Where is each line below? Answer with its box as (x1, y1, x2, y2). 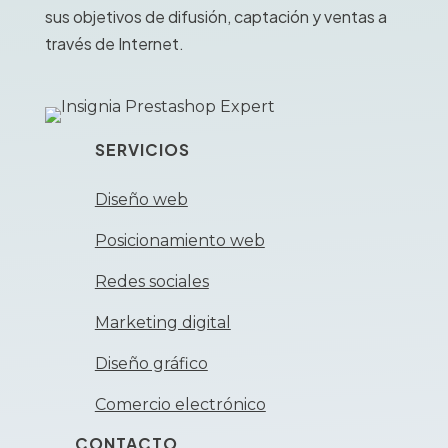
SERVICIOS (94, 138, 190, 160)
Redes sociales (94, 271, 209, 291)
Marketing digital (94, 312, 231, 332)
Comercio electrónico (94, 394, 266, 414)
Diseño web (94, 189, 188, 209)
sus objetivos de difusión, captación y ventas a (44, 5, 387, 27)
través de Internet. (44, 32, 184, 54)
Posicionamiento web (94, 230, 265, 250)
